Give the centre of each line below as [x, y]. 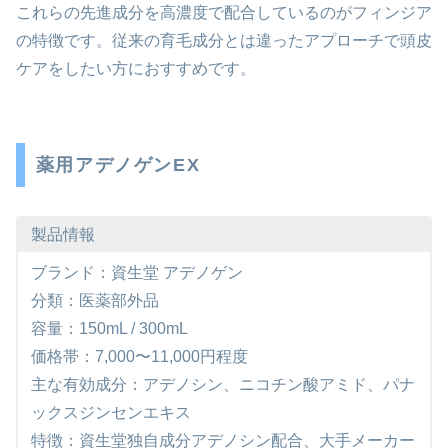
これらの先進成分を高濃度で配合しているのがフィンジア [224, 13]
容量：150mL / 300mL [109, 328]
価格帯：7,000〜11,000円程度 [139, 356]
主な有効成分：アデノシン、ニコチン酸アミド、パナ [222, 384]
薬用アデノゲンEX [118, 164]
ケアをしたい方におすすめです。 [136, 69]
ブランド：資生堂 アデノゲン [136, 272]
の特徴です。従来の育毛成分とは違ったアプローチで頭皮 [224, 41]
